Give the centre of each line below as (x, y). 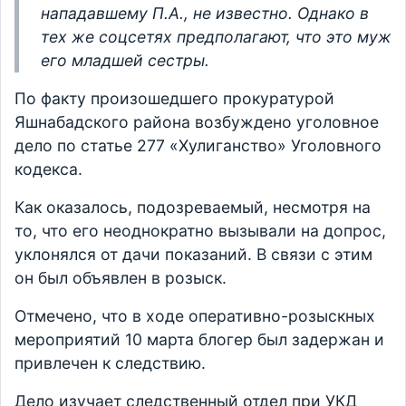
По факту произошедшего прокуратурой (174, 99)
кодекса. (51, 169)
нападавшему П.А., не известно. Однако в (205, 14)
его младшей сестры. (127, 61)
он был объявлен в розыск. (123, 278)
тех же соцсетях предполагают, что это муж (216, 37)
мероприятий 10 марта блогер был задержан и (199, 340)
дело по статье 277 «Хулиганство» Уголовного (198, 146)
